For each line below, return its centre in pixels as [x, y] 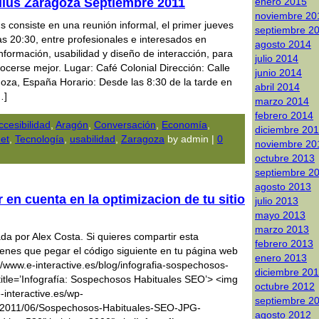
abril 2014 [277, 87]
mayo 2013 [280, 215]
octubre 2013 [285, 158]
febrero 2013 [284, 244]
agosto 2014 [283, 44]
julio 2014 [277, 58]
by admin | [191, 139]
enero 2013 [281, 258]
